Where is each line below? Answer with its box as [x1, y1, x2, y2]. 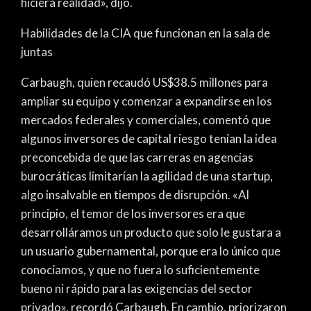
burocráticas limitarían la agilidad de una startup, [21, 168, 273, 183]
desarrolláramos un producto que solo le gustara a [21, 224, 281, 239]
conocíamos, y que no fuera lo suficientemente [21, 262, 260, 277]
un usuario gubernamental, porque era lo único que [21, 243, 280, 258]
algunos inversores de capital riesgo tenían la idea [21, 131, 277, 146]
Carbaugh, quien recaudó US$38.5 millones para [21, 74, 268, 90]
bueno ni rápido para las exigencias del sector [21, 280, 253, 296]
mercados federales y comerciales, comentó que [21, 112, 271, 127]
